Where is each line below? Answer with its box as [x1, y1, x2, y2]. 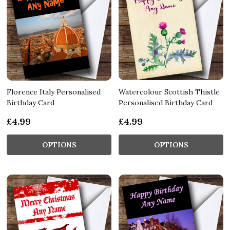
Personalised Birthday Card [119, 98, 213, 107]
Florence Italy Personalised [7, 87, 101, 97]
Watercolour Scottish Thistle [119, 87, 220, 97]
